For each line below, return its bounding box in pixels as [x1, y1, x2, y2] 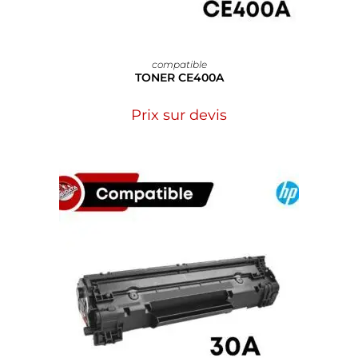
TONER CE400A [134, 70, 224, 85]
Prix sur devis [131, 105, 227, 124]
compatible [151, 58, 207, 70]
